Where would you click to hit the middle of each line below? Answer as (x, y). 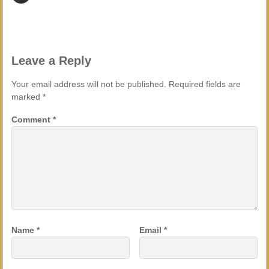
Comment (32, 120)
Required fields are (204, 84)
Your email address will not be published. (89, 84)
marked (27, 96)
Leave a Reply (51, 60)
